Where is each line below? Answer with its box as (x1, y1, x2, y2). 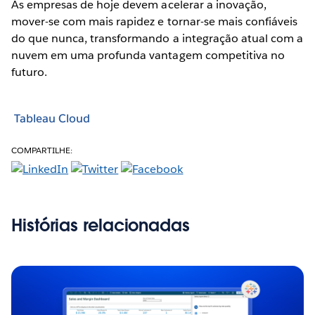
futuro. (11, 64, 48, 79)
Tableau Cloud (14, 111, 90, 127)
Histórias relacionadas (11, 214, 190, 236)
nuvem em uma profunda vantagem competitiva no (11, 47, 285, 63)
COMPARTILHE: (11, 143, 73, 156)
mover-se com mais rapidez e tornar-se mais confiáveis (11, 13, 298, 29)
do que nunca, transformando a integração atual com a (11, 30, 303, 46)
